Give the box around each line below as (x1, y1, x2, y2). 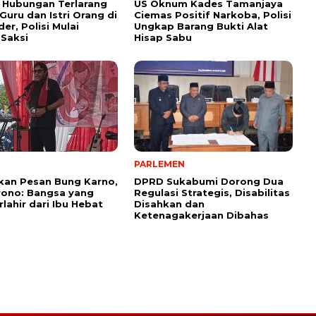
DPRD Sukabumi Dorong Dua (134, 175, 284, 187)
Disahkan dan (134, 197, 205, 209)
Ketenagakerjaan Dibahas (134, 209, 269, 221)
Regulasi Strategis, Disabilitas (134, 186, 290, 198)
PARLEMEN (134, 158, 185, 169)
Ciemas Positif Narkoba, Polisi (134, 8, 291, 20)
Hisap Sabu (134, 31, 192, 43)
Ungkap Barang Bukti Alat (134, 20, 268, 32)
